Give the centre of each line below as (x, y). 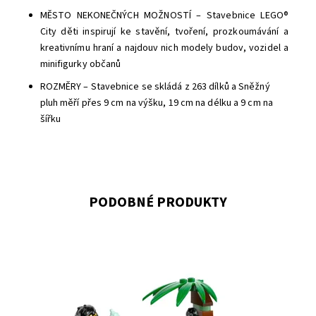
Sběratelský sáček (78, 285)
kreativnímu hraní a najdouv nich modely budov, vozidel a (164, 48)
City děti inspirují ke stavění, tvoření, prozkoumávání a (164, 32)
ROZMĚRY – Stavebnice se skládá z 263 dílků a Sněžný (155, 87)
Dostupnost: (63, 304)
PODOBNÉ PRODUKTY (158, 203)
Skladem (119, 304)
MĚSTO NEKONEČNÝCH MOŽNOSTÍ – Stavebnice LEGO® (164, 16)
